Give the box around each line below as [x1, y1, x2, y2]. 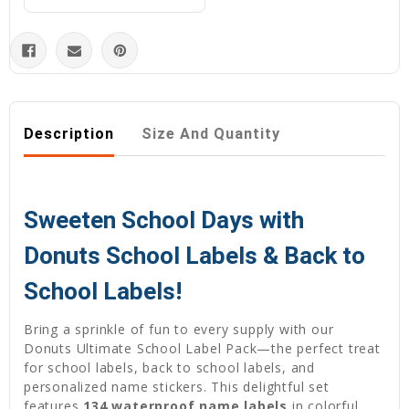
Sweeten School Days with [24, 206, 304, 235]
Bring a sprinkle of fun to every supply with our [24, 320, 334, 339]
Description [24, 125, 114, 143]
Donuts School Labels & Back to [24, 242, 365, 270]
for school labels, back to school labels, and [24, 359, 315, 377]
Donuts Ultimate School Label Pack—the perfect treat [24, 340, 381, 358]
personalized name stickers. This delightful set [24, 378, 330, 396]
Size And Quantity [142, 125, 280, 143]
